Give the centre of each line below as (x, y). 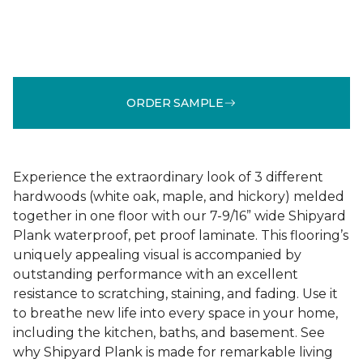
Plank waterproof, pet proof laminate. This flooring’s (181, 235)
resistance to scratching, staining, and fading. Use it (175, 294)
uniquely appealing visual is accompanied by (157, 255)
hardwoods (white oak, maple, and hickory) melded (179, 196)
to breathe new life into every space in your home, (175, 313)
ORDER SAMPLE (175, 102)
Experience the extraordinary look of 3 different (168, 177)
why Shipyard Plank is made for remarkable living (173, 352)
